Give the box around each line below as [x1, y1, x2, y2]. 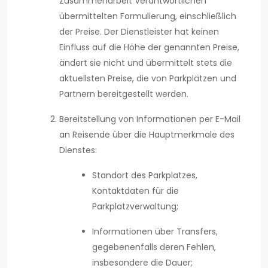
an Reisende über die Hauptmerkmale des [59, 129, 234, 141]
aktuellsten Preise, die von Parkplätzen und [59, 72, 236, 85]
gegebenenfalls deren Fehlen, [92, 241, 216, 254]
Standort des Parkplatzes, [92, 169, 197, 182]
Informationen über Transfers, [92, 226, 218, 238]
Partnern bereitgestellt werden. [59, 88, 188, 100]
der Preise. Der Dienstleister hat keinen [59, 26, 219, 38]
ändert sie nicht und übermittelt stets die [59, 57, 232, 69]
